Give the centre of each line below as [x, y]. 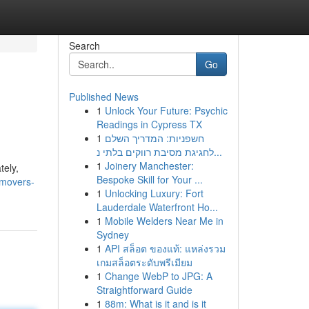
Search [84, 46]
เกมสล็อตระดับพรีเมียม [144, 262]
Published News [103, 97]
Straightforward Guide [144, 290]
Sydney [112, 235]
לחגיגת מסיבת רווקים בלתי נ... [218, 152]
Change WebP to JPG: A [158, 276]
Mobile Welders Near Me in [164, 221]
